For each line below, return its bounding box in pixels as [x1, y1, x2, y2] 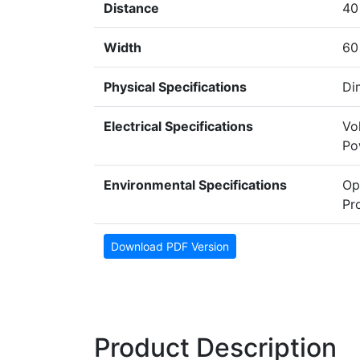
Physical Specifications [104, 79, 247, 96]
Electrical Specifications [104, 118, 253, 135]
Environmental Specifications [104, 177, 287, 194]
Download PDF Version [111, 239, 229, 254]
